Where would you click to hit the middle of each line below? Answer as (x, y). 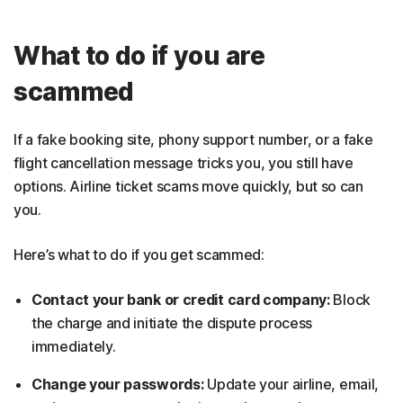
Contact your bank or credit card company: (181, 299)
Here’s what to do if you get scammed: (139, 254)
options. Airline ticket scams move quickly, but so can (188, 186)
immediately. (74, 346)
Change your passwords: (118, 384)
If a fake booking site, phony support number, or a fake (193, 139)
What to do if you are (139, 55)
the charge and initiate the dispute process (172, 322)
